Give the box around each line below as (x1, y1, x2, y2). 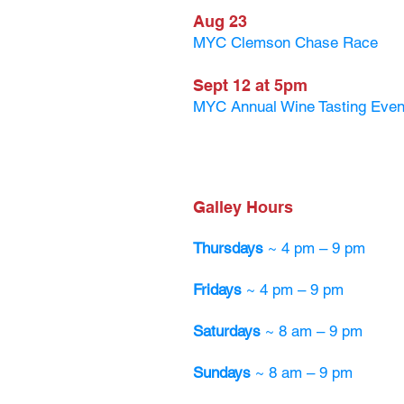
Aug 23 (193, 12, 252, 31)
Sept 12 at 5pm (193, 76, 308, 95)
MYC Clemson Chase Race (193, 33, 378, 51)
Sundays (193, 363, 255, 381)
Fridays (193, 280, 242, 298)
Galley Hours (193, 197, 293, 216)
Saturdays (193, 322, 261, 340)
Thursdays (193, 239, 268, 257)
